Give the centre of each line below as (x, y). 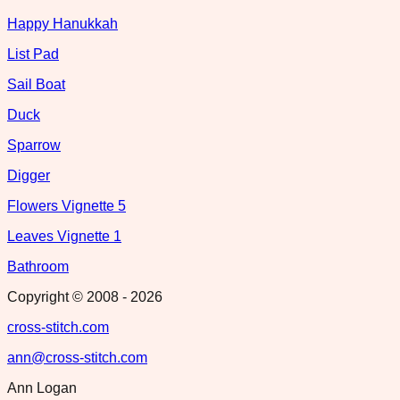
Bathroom (38, 266)
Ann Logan (42, 387)
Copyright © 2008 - (69, 296)
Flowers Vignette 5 (67, 205)
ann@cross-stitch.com (77, 357)
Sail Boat (36, 84)
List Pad (33, 54)
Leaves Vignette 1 (64, 236)
